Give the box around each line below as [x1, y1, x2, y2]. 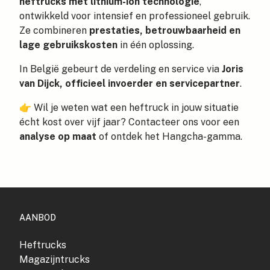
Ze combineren [19, 24, 89, 36]
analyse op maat [19, 130, 96, 142]
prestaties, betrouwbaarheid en [89, 24, 240, 36]
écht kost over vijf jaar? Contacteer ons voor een [19, 116, 239, 128]
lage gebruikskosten [19, 39, 118, 51]
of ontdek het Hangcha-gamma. [96, 130, 242, 142]
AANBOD [19, 212, 56, 222]
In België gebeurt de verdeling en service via [19, 63, 222, 75]
